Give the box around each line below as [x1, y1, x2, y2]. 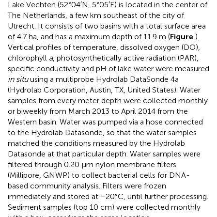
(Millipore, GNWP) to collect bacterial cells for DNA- [8, 170, 190, 180]
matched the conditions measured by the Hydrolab [8, 138, 185, 148]
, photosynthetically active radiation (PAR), [53, 53, 199, 62]
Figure [170, 31, 195, 41]
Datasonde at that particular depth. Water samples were [8, 149, 201, 158]
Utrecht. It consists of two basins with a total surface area [8, 21, 206, 31]
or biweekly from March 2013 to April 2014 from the [8, 106, 188, 116]
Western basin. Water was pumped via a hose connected [8, 117, 203, 126]
